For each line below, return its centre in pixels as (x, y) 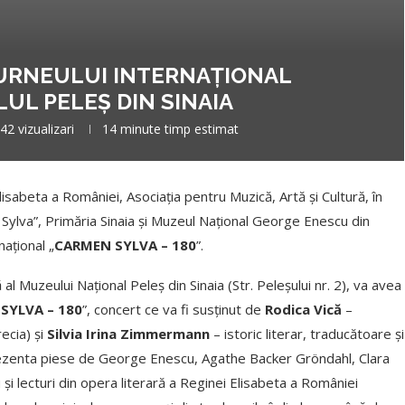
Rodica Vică (303, 310)
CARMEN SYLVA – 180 (125, 245)
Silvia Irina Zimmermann (128, 334)
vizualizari (44, 129)
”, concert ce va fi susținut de (174, 310)
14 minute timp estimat (170, 129)
